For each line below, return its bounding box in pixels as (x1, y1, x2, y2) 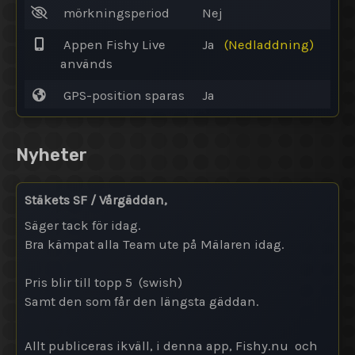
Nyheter (16, 143, 87, 166)
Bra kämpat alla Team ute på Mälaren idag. (25, 237, 284, 253)
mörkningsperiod (60, 5, 170, 21)
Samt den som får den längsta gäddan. (25, 294, 259, 310)
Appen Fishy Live (60, 36, 166, 52)
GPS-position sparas (60, 87, 185, 103)
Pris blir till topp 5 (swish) (25, 275, 182, 291)
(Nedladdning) (224, 36, 314, 52)
